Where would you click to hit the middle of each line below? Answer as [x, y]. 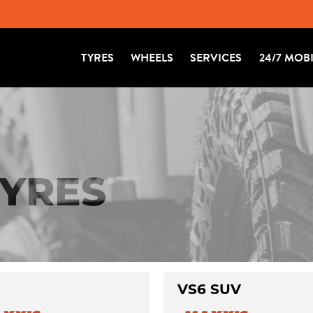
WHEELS [152, 58]
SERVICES [216, 58]
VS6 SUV [209, 289]
